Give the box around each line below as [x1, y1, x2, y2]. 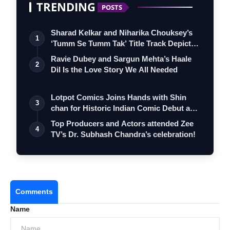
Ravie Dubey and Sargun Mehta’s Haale [51, 54, 191, 64]
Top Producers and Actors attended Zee [51, 119, 194, 128]
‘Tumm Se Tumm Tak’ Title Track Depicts [51, 39, 195, 48]
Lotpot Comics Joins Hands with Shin [51, 93, 186, 102]
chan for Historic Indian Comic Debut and [51, 104, 199, 113]
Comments [15, 187, 53, 196]
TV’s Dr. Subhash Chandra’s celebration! [51, 130, 196, 139]
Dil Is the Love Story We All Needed [51, 65, 178, 74]
